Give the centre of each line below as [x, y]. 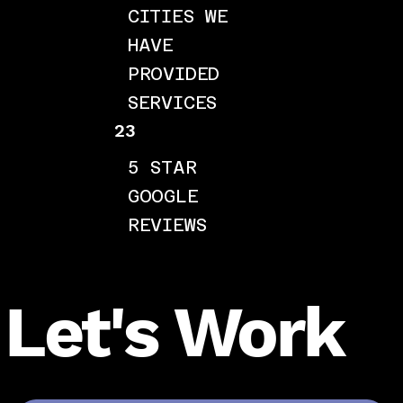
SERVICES [172, 102]
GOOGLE [163, 196]
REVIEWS [167, 224]
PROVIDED [174, 73]
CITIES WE [178, 16]
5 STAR [162, 167]
